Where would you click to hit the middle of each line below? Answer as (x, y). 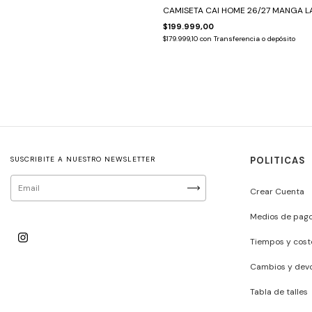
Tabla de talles (279, 291)
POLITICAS (278, 160)
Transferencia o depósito (255, 38)
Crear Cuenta (278, 191)
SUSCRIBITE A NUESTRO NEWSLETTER (83, 159)
